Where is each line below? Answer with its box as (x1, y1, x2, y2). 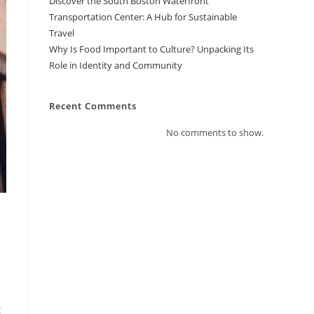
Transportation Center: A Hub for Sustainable (49, 11, 237, 23)
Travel (49, 27, 74, 39)
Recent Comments (49, 100, 137, 112)
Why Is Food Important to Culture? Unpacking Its (49, 43, 254, 55)
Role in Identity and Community (49, 59, 182, 71)
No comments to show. (166, 126, 264, 139)
